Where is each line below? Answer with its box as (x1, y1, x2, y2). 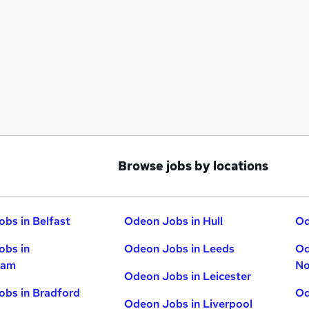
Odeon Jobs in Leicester (124, 269, 252, 283)
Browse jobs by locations (118, 158, 268, 174)
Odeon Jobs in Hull (124, 214, 223, 228)
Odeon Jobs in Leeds (124, 241, 235, 256)
